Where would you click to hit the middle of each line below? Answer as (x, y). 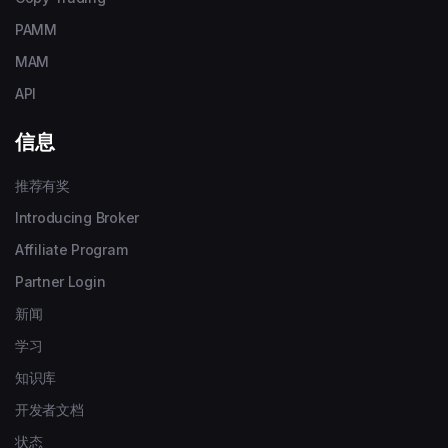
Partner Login (60, 281)
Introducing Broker (77, 217)
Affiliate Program (71, 249)
